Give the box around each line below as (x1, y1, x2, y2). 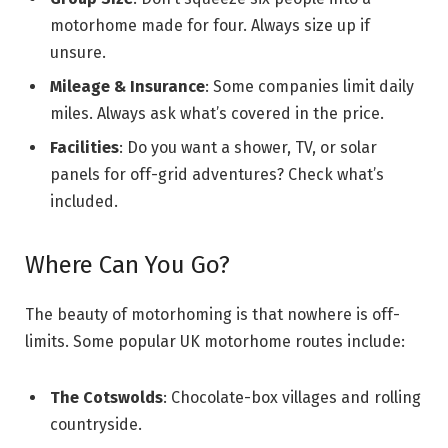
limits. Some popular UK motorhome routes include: (25, 332, 405, 352)
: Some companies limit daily (205, 76, 414, 96)
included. (50, 191, 118, 211)
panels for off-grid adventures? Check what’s (50, 164, 384, 184)
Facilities (50, 137, 119, 157)
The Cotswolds (50, 388, 163, 408)
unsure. (50, 42, 106, 62)
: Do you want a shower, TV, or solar (119, 137, 377, 157)
